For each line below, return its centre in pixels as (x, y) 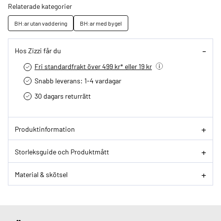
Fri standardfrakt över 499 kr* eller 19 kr (93, 66)
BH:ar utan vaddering (41, 23)
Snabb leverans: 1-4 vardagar (78, 81)
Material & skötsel (41, 174)
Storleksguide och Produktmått (62, 151)
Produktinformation (45, 129)
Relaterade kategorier (40, 6)
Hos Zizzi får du (38, 50)
